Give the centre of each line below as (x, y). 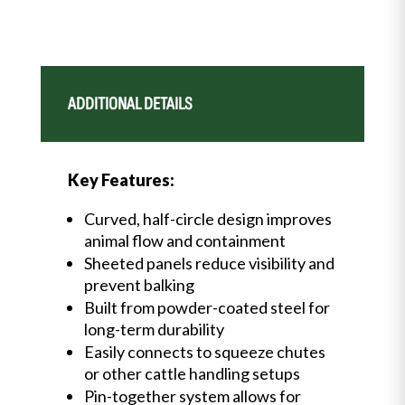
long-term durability (154, 329)
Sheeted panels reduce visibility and (209, 263)
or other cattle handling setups (192, 373)
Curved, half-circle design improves (207, 218)
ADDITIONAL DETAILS (130, 104)
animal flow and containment (184, 240)
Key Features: (121, 179)
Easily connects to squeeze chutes (204, 351)
